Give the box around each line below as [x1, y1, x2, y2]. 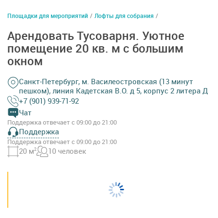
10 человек [48, 146, 86, 156]
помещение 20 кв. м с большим [7, 40, 183, 56]
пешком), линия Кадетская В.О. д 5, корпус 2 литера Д [19, 85, 208, 95]
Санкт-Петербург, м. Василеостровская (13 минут [19, 76, 193, 86]
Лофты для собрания [94, 11, 154, 19]
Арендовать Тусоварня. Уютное [7, 27, 184, 43]
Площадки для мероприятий [7, 11, 88, 19]
